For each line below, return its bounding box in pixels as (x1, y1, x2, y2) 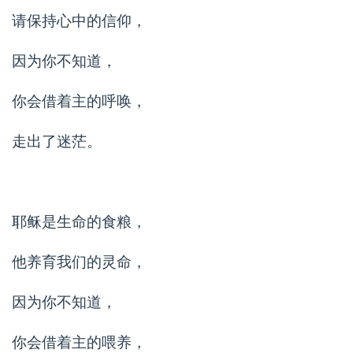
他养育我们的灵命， (12, 253, 147, 270)
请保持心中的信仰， (12, 12, 147, 29)
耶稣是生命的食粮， (12, 213, 147, 230)
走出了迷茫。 (12, 132, 102, 150)
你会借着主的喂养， (12, 333, 147, 351)
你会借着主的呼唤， (12, 92, 147, 110)
